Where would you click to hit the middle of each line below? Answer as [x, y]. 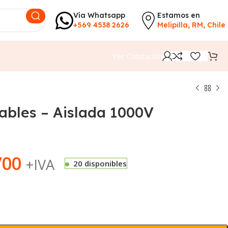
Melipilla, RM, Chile [191, 25]
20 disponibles [100, 163]
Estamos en [179, 15]
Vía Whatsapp [99, 15]
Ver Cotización [137, 56]
